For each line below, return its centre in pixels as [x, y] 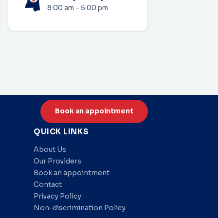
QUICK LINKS [61, 132]
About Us [50, 150]
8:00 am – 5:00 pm [78, 8]
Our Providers [58, 161]
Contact [48, 185]
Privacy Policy [58, 196]
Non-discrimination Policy [80, 208]
